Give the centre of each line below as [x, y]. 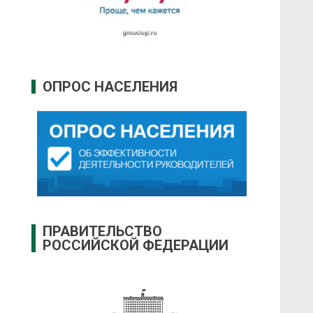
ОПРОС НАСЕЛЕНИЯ [110, 87]
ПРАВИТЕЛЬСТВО [103, 232]
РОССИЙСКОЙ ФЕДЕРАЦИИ [136, 246]
